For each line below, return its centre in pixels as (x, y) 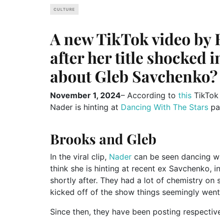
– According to (150, 95)
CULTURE (64, 9)
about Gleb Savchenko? (134, 76)
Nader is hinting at (85, 107)
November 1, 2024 (85, 95)
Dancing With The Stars (165, 107)
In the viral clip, (80, 156)
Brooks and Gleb (103, 138)
